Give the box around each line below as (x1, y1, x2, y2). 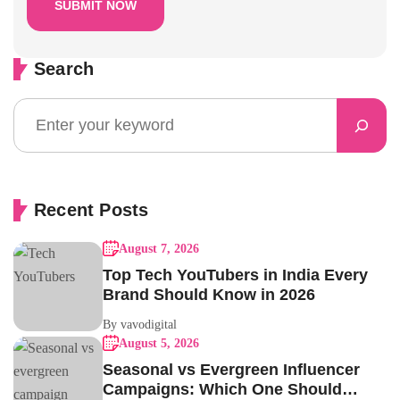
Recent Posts (34, 200, 149, 221)
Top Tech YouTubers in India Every (103, 266, 368, 285)
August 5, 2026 (119, 337, 199, 351)
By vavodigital (103, 318, 177, 332)
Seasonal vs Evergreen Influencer (103, 361, 360, 379)
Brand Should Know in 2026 (103, 286, 315, 304)
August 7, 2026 (119, 242, 199, 256)
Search (34, 59, 95, 79)
